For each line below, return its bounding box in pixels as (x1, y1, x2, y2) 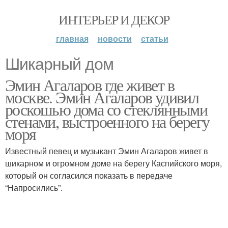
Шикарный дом (5, 55, 113, 73)
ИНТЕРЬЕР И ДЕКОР (59, 11, 169, 28)
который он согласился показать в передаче (5, 169, 173, 181)
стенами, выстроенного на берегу (5, 110, 210, 132)
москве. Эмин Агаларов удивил (5, 86, 199, 108)
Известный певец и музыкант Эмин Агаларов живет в (5, 145, 208, 157)
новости (97, 33, 132, 44)
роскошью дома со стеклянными (5, 98, 208, 120)
